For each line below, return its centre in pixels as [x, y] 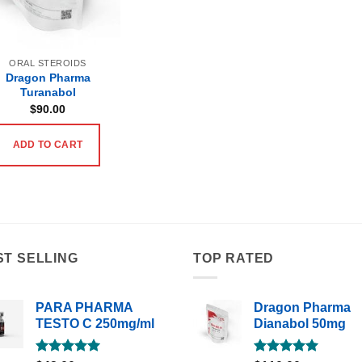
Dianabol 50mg [300, 324]
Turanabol [48, 93]
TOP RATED [234, 258]
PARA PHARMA [84, 308]
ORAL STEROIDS [48, 63]
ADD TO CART [48, 145]
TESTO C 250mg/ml [95, 324]
